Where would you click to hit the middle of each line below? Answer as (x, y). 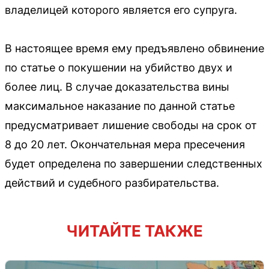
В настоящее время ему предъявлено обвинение (134, 48)
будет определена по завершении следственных (134, 163)
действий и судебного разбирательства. (112, 183)
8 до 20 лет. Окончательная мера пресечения (125, 144)
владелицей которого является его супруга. (121, 10)
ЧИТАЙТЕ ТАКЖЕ (134, 231)
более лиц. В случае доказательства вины (117, 86)
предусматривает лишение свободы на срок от (131, 125)
